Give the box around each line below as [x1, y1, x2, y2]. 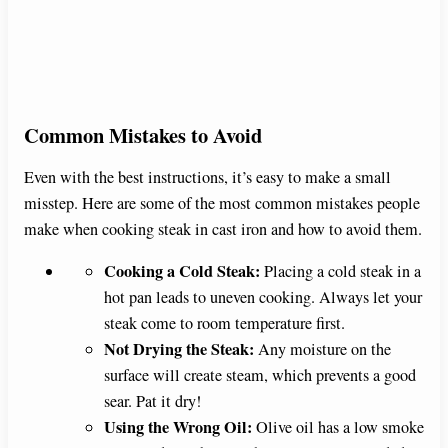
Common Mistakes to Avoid [24, 120, 262, 151]
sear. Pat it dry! [104, 390, 201, 413]
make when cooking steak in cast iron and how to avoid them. [24, 218, 422, 241]
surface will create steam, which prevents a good [104, 364, 416, 387]
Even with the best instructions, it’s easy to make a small [24, 166, 391, 189]
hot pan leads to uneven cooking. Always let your [104, 286, 422, 309]
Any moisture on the [254, 338, 391, 361]
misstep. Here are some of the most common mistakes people [24, 192, 420, 215]
